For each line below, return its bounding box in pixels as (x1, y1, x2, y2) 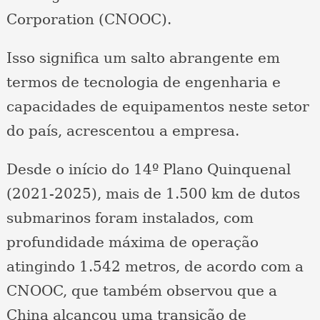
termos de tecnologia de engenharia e (6, 74, 281, 91)
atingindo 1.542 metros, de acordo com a (6, 258, 304, 275)
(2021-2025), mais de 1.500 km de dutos (6, 185, 300, 202)
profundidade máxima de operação (6, 234, 259, 251)
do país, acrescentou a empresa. (6, 122, 239, 139)
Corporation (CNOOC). (6, 11, 171, 28)
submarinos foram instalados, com (6, 209, 254, 226)
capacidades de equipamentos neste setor (6, 98, 309, 115)
